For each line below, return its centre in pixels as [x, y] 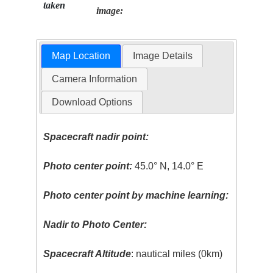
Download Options [92, 102]
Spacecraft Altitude [87, 254]
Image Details [163, 56]
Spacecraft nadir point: [96, 137]
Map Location [81, 56]
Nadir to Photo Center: [95, 225]
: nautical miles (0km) [177, 254]
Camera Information [94, 79]
